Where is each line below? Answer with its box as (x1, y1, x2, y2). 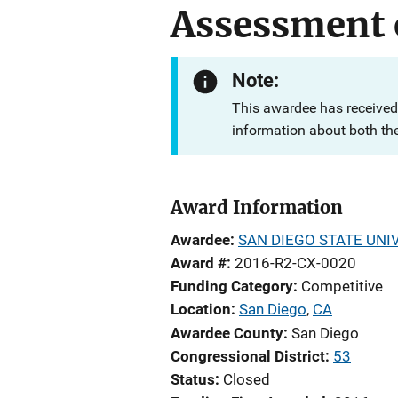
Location (171, 300, 231, 318)
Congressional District (171, 347, 325, 365)
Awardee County (171, 324, 283, 342)
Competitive (301, 277, 383, 295)
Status (171, 370, 215, 388)
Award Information (171, 196, 343, 219)
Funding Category (171, 277, 293, 295)
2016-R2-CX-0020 (235, 254, 356, 272)
